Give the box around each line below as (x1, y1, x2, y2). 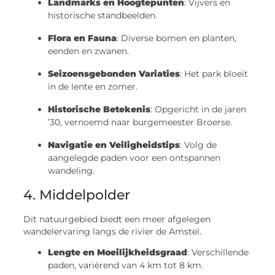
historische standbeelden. (48, 9, 158, 21)
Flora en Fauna (48, 32, 117, 44)
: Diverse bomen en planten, (117, 32, 237, 44)
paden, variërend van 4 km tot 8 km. (48, 259, 204, 271)
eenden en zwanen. (48, 45, 130, 56)
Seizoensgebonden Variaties (48, 68, 180, 79)
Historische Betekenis (48, 103, 151, 115)
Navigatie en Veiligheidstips (48, 139, 180, 150)
